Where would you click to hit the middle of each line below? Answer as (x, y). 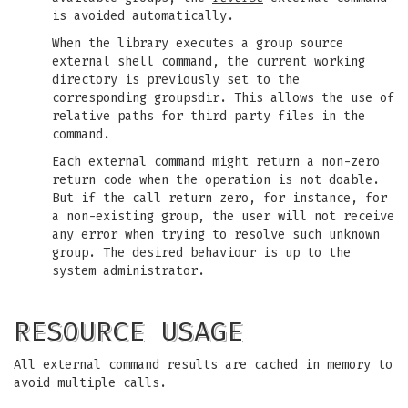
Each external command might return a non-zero (216, 162)
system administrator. (128, 271)
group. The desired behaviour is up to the (201, 253)
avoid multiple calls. (90, 383)
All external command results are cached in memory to (203, 365)
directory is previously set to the (176, 80)
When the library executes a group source (198, 43)
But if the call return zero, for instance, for (219, 198)
